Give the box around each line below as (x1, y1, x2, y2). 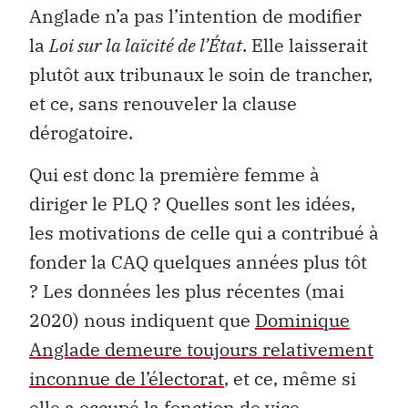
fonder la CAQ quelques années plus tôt (29, 250, 367, 275)
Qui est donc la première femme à (29, 162, 320, 188)
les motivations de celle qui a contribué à (29, 220, 379, 246)
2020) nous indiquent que (29, 308, 255, 333)
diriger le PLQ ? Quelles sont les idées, (29, 191, 355, 217)
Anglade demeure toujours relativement (29, 337, 373, 362)
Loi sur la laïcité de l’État (49, 32, 242, 57)
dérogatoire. (29, 119, 133, 145)
